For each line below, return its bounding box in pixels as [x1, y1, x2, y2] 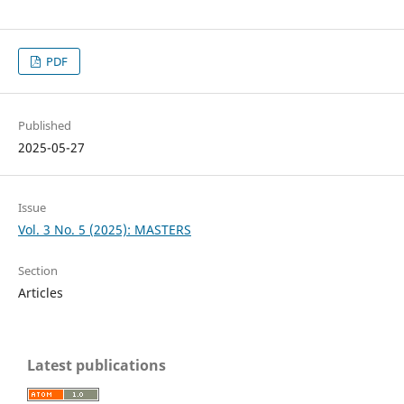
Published [17, 116, 71, 133]
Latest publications [27, 354, 166, 375]
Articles [17, 283, 63, 301]
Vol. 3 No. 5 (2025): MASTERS [17, 220, 191, 238]
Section [17, 262, 58, 279]
